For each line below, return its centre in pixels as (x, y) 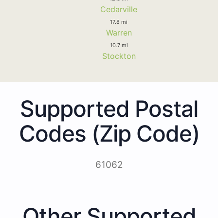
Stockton (119, 56)
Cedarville (119, 9)
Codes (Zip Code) (109, 133)
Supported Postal (109, 108)
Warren (119, 32)
